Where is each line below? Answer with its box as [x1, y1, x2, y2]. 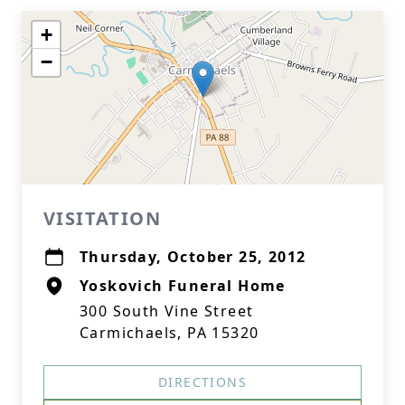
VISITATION [43, 206, 161, 231]
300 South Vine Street [80, 301, 254, 321]
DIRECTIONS [158, 373, 247, 391]
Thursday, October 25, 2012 [80, 247, 306, 267]
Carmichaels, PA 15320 [80, 323, 259, 343]
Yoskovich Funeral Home [80, 276, 286, 296]
